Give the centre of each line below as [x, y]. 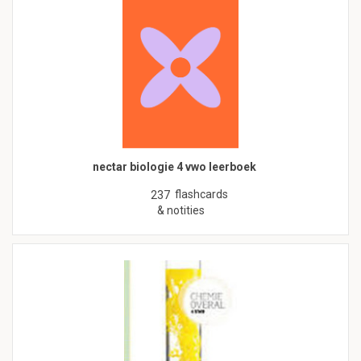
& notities [180, 211]
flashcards [201, 195]
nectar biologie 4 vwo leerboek [174, 167]
